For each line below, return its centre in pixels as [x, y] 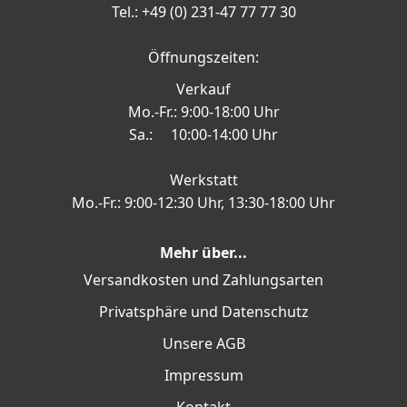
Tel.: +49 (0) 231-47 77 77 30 [203, 12]
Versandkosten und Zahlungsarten [203, 280]
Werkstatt [203, 180]
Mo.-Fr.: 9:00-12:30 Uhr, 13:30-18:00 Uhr [203, 203]
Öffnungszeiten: [203, 58]
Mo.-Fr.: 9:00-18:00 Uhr [203, 112]
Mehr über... [203, 253]
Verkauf [203, 89]
